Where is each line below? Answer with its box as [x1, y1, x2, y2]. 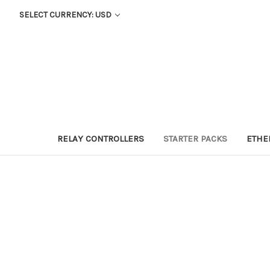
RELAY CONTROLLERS [57, 133, 144, 144]
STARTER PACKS [163, 133, 227, 144]
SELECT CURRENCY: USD [19, 10, 113, 20]
